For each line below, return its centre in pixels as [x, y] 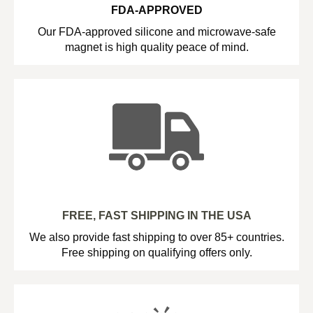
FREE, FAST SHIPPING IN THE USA [156, 215]
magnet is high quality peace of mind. [156, 46]
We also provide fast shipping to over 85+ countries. [156, 236]
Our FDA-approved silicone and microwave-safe [156, 31]
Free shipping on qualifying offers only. [156, 252]
